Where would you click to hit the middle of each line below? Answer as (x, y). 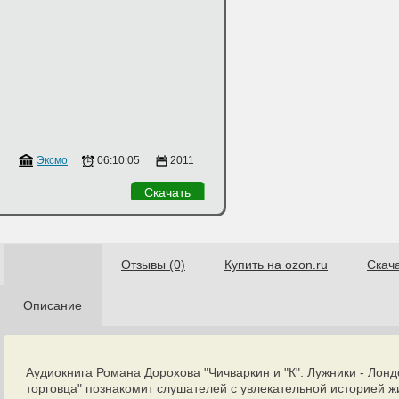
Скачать (167, 192)
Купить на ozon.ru (276, 265)
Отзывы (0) (153, 265)
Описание (53, 305)
